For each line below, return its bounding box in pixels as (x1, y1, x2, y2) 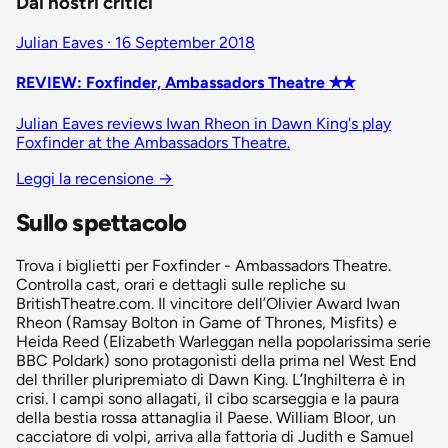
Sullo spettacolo (16, 207, 187, 237)
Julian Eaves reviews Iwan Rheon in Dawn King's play (16, 113, 391, 133)
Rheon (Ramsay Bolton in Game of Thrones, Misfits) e (16, 313, 397, 333)
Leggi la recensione (16, 168, 158, 188)
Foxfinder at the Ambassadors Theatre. (16, 132, 290, 152)
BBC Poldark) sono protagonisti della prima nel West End (16, 351, 416, 371)
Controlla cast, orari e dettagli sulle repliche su (16, 275, 346, 295)
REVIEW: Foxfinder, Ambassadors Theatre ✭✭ (16, 73, 355, 93)
